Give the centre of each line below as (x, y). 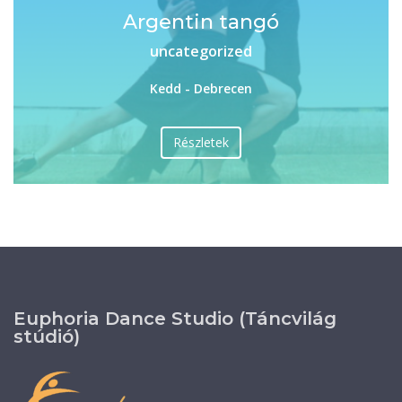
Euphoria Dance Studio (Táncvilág (175, 319)
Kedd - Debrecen (201, 88)
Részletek (201, 142)
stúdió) (47, 336)
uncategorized (201, 51)
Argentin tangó (201, 22)
